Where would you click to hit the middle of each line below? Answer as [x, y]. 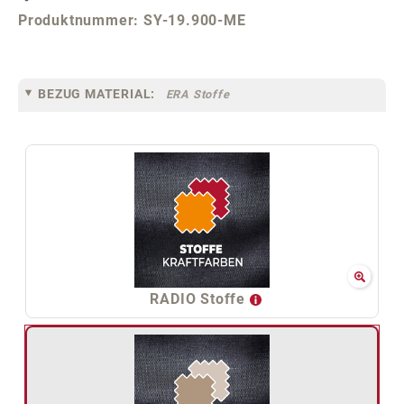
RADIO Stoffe [200, 299]
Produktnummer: [81, 20]
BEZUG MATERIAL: [97, 94]
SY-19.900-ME [195, 20]
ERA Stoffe [197, 95]
